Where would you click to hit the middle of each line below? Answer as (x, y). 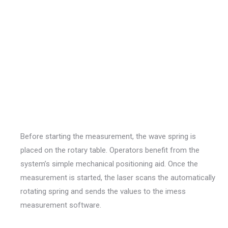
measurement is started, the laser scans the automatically (118, 178)
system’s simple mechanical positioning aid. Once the (109, 164)
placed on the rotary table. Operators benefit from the (110, 150)
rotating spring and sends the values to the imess (103, 191)
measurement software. (61, 205)
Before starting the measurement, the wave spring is (108, 136)
